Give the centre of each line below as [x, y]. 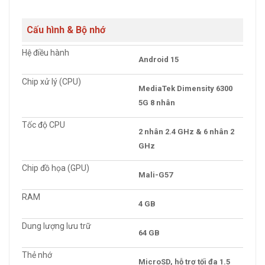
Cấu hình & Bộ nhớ [66, 30]
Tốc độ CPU [43, 125]
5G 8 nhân [157, 103]
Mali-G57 [156, 175]
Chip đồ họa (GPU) [56, 168]
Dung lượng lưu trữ [56, 226]
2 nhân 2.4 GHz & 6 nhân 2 [186, 132]
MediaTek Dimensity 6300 [185, 88]
